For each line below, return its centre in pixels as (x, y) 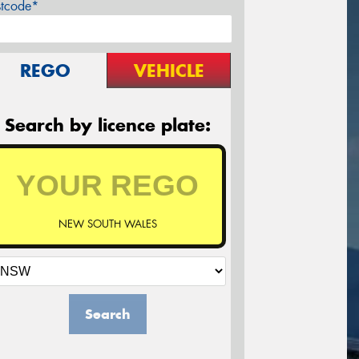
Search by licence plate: (107, 125)
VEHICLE (169, 71)
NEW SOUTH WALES (107, 224)
